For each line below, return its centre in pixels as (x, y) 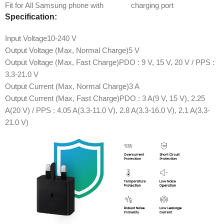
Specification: (31, 16)
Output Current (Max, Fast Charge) (62, 98)
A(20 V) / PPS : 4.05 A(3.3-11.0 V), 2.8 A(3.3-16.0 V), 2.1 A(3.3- (107, 110)
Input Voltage (26, 38)
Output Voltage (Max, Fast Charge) (62, 62)
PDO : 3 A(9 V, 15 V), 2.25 (162, 98)
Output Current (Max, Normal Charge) (67, 86)
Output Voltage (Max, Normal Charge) (67, 50)
